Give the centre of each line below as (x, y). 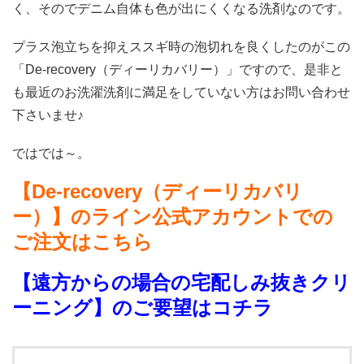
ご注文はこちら (82, 242)
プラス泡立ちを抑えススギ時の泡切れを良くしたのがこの (181, 46)
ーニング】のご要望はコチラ (143, 308)
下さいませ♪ (48, 115)
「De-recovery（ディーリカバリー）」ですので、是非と (178, 69)
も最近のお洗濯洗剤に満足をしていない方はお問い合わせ (181, 92)
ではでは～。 (51, 154)
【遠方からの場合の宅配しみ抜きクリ (182, 283)
